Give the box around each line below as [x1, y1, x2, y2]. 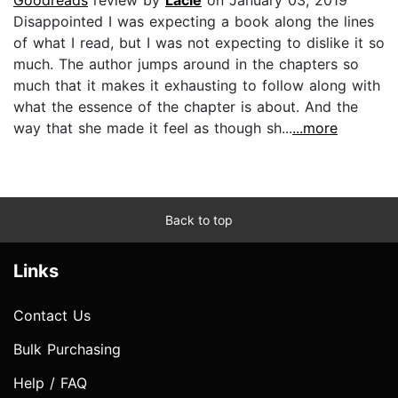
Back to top [165, 211, 233, 227]
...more [292, 118, 338, 137]
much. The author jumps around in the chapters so [13, 54, 359, 73]
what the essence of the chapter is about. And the [13, 97, 358, 115]
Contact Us [13, 306, 91, 324]
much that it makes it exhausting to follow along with [13, 76, 380, 94]
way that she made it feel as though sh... [13, 118, 292, 137]
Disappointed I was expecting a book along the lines [13, 12, 374, 30]
